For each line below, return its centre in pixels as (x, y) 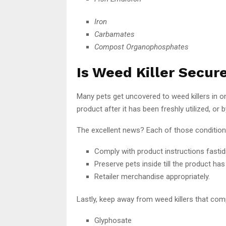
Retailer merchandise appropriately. (152, 176)
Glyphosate (113, 220)
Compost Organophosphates (142, 47)
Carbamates (115, 34)
